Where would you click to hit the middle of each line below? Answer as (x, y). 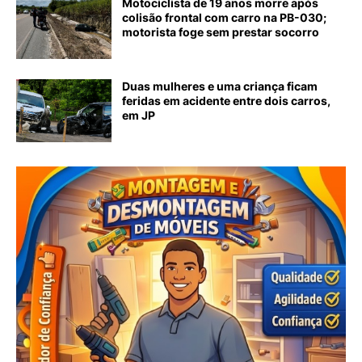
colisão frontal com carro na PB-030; (224, 18)
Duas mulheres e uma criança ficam (220, 86)
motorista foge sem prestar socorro (221, 32)
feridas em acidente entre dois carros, (226, 101)
